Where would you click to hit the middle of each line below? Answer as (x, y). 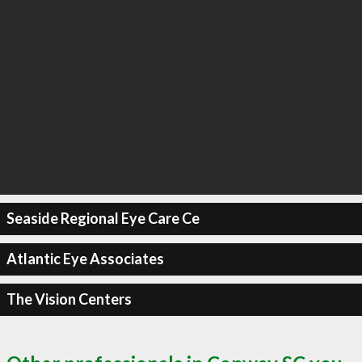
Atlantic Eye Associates (85, 259)
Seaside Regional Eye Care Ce (103, 218)
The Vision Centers (69, 299)
